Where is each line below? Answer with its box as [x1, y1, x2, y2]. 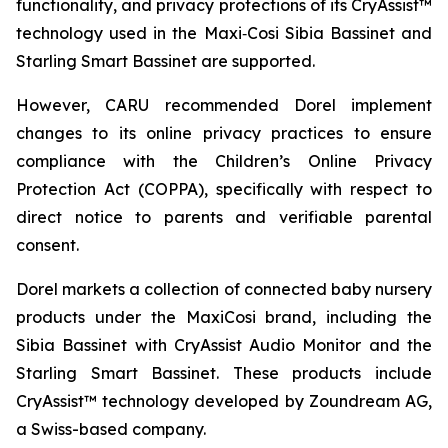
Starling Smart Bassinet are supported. [16, 51, 315, 71]
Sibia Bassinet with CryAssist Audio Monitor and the [16, 335, 432, 355]
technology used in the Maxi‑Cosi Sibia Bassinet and [16, 23, 432, 43]
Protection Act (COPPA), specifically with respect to [16, 179, 432, 199]
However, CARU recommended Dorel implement [16, 95, 432, 115]
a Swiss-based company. [16, 419, 206, 439]
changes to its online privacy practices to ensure [16, 123, 432, 143]
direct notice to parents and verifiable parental [16, 207, 432, 227]
